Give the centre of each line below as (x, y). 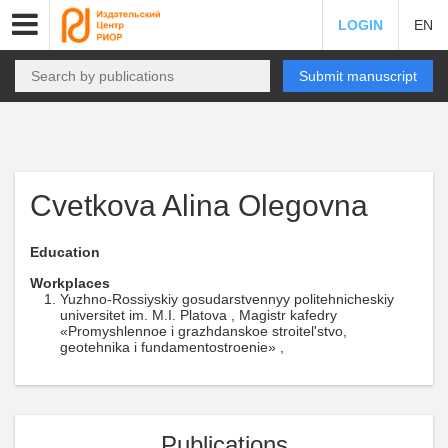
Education (65, 252)
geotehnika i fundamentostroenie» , (172, 347)
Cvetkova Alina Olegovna (199, 205)
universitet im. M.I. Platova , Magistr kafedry (198, 315)
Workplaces (70, 283)
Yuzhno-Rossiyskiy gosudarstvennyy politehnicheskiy (227, 299)
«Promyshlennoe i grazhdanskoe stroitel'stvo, (203, 331)
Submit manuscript (358, 76)
